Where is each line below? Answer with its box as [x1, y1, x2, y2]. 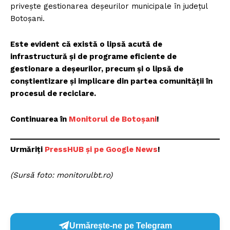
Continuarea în [10, 114, 69, 124]
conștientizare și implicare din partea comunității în [10, 76, 213, 86]
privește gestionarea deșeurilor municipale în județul [10, 1, 207, 11]
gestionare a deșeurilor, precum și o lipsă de [10, 64, 183, 73]
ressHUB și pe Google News [50, 145, 158, 155]
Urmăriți [10, 145, 45, 155]
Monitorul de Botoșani [69, 114, 157, 124]
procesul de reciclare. [10, 88, 96, 98]
